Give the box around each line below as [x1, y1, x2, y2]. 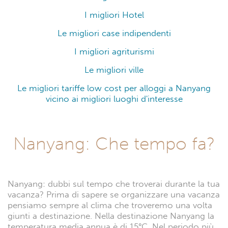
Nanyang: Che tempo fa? [13, 133, 215, 155]
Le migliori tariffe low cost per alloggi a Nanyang [17, 82, 211, 94]
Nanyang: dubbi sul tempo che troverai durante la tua [8, 179, 220, 190]
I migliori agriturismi [74, 46, 154, 57]
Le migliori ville [84, 64, 144, 75]
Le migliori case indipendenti [57, 27, 171, 39]
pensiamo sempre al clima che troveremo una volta [8, 200, 212, 211]
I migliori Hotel [84, 9, 144, 20]
